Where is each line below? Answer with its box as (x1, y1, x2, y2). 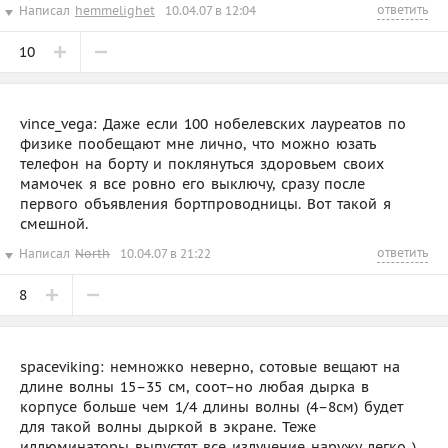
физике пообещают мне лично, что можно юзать (20, 134, 376, 153)
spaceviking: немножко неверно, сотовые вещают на (20, 357, 400, 376)
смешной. (20, 214, 88, 233)
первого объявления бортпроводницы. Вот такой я (20, 194, 391, 213)
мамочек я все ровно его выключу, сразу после (20, 174, 365, 193)
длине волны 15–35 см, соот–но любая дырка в (20, 377, 369, 396)
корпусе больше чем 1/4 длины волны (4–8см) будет (20, 397, 403, 416)
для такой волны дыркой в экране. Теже (20, 417, 316, 436)
